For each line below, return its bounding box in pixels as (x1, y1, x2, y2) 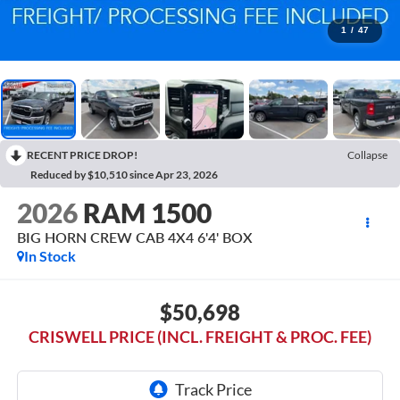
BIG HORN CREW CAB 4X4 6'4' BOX (16, 229, 253, 246)
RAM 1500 (82, 196, 212, 229)
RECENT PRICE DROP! (27, 147, 137, 162)
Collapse (347, 147, 387, 162)
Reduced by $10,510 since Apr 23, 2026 (30, 167, 218, 181)
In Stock (23, 247, 76, 265)
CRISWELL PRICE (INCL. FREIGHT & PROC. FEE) (29, 326, 371, 346)
